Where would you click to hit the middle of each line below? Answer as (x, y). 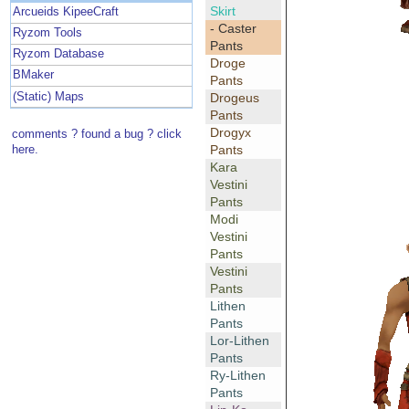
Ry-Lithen (237, 376)
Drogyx (230, 133)
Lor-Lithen (239, 341)
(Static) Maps (49, 96)
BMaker (34, 75)
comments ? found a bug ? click (97, 134)
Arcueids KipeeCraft (66, 12)
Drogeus (234, 98)
